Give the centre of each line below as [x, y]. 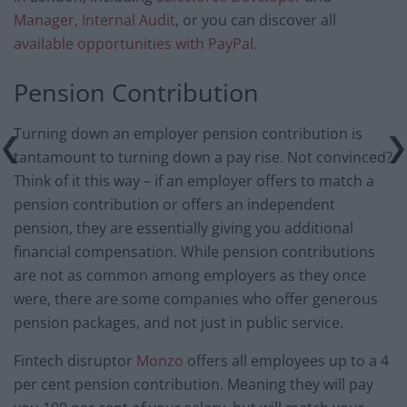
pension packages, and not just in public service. [179, 322]
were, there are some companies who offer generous [196, 298]
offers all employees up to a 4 [286, 360]
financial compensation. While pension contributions [194, 251]
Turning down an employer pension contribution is [188, 133]
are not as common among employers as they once [190, 275]
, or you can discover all [256, 20]
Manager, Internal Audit [94, 20]
